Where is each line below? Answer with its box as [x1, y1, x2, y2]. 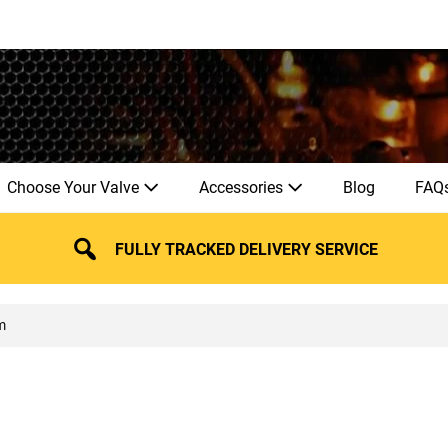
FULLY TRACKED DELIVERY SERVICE [115, 239, 379, 259]
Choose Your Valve [7, 177, 143, 197]
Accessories [199, 177, 287, 197]
